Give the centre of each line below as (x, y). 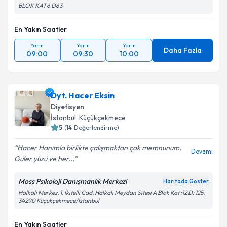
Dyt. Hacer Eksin (83, 95)
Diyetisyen (67, 107)
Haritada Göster (186, 181)
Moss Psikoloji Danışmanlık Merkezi (72, 181)
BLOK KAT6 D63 (40, 5)
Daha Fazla (182, 50)
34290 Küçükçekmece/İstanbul (59, 200)
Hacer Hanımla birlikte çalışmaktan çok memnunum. (99, 148)
